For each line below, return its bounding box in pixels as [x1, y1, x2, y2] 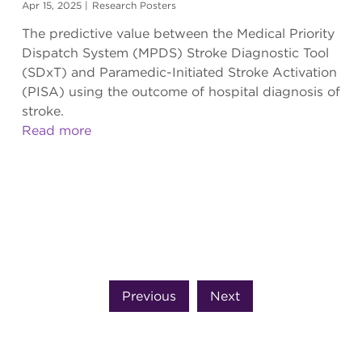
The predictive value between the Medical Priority [21, 26, 335, 42]
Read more [21, 123, 91, 139]
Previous [121, 288, 176, 304]
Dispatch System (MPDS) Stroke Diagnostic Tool [21, 45, 329, 61]
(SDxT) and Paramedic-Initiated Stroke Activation [21, 65, 337, 81]
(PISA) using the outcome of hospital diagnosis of [21, 84, 340, 100]
